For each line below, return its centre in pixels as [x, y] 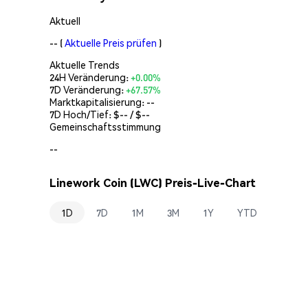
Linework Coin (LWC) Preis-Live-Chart [153, 183]
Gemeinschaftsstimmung [105, 126]
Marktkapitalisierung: [98, 101]
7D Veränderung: [88, 89]
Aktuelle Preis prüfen [111, 42]
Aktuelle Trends [85, 64]
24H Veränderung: [90, 77]
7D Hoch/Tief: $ [85, 114]
